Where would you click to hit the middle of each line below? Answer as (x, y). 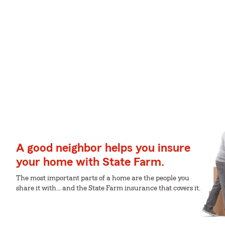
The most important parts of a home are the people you (103, 178)
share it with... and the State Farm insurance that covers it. (108, 188)
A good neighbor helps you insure (103, 148)
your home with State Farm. (90, 162)
